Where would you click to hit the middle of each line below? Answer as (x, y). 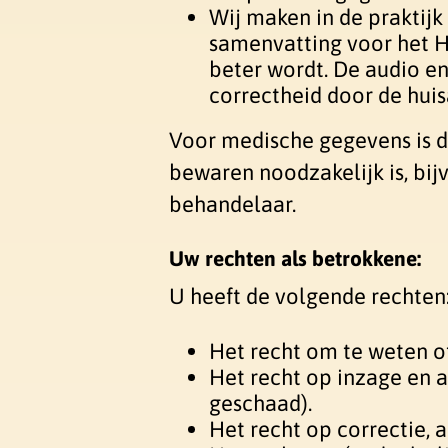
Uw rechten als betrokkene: (295, 257)
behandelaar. (232, 204)
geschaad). (260, 402)
